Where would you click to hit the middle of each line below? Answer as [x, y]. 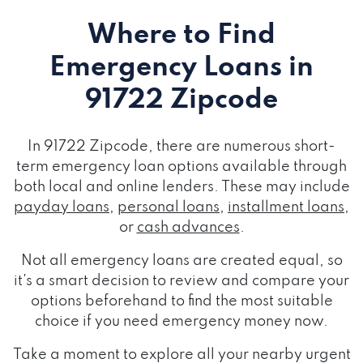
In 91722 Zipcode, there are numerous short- [181, 147]
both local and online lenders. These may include [181, 187]
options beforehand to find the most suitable [181, 301]
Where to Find [181, 36]
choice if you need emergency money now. [181, 322]
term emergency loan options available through [181, 167]
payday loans [62, 207]
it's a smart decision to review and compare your [181, 281]
